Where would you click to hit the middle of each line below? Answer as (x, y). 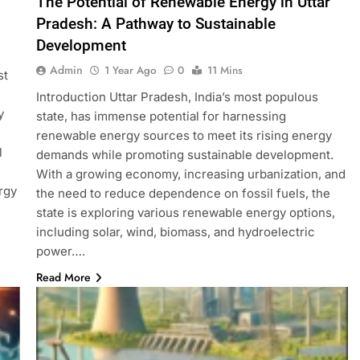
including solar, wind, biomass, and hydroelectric (175, 231)
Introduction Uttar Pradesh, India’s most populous (177, 96)
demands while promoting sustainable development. (184, 154)
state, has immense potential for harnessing (161, 116)
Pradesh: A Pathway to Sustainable (155, 23)
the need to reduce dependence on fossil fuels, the (183, 193)
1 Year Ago (130, 70)
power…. (60, 251)
